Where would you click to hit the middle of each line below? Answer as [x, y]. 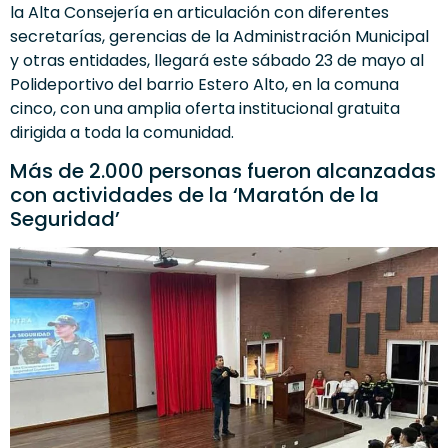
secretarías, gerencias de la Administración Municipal [219, 36]
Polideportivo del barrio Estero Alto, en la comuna [204, 84]
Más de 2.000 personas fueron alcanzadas [223, 170]
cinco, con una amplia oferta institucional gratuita [205, 108]
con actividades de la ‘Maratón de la [194, 194]
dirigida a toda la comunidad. [122, 132]
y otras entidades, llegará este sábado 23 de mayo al [217, 60]
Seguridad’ [65, 218]
